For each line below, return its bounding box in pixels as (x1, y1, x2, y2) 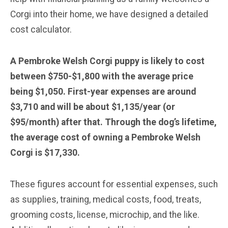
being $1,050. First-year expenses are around (10, 86, 196, 97)
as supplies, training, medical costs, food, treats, (10, 194, 201, 205)
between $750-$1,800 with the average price (10, 71, 193, 81)
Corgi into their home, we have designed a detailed (10, 9, 208, 19)
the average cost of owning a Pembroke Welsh (10, 132, 201, 142)
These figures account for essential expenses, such (10, 179, 218, 189)
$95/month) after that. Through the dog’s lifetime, (10, 117, 217, 127)
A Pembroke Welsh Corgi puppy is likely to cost (10, 55, 205, 66)
